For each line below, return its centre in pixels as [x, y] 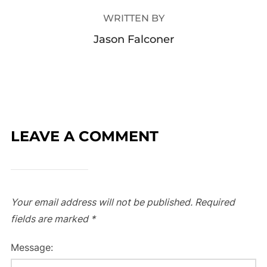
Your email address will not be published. [101, 202]
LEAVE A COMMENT [84, 136]
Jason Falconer [133, 40]
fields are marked [50, 219]
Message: [32, 248]
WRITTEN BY [133, 18]
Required [215, 202]
